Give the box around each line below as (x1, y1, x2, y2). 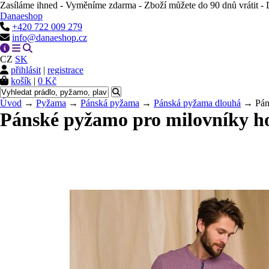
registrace (47, 65, 83, 75)
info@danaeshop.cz (12, 32, 87, 43)
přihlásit (11, 65, 41, 75)
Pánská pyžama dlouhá (154, 98, 241, 108)
